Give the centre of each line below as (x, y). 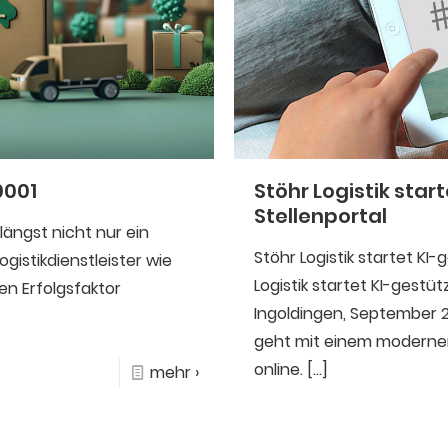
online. (279, 369)
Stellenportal (321, 215)
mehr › (174, 372)
